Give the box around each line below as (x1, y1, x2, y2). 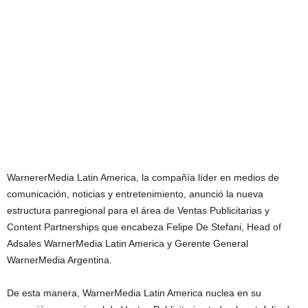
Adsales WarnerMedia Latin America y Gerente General (7, 237, 248, 249)
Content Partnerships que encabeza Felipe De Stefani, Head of (7, 221, 281, 232)
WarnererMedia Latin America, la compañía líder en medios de (7, 171, 279, 183)
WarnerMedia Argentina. (7, 254, 112, 265)
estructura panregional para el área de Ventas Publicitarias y (7, 204, 269, 216)
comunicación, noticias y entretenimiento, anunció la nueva (7, 188, 263, 199)
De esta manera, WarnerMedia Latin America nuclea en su (7, 287, 261, 298)
